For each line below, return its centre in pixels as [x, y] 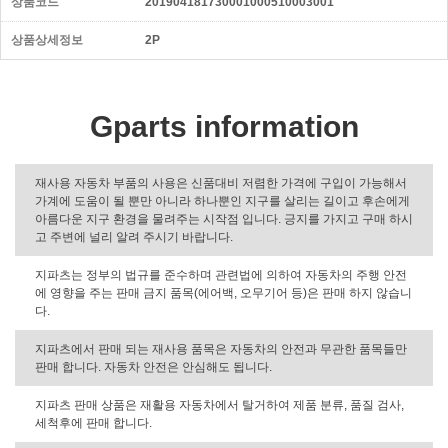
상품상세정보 [47, 40]
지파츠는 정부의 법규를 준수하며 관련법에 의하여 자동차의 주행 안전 [221, 275]
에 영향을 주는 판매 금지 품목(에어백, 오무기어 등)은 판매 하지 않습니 [223, 293]
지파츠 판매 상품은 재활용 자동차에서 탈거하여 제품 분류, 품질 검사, [219, 405]
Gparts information [224, 126]
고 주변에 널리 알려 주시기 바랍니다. [134, 237]
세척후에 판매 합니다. [93, 423]
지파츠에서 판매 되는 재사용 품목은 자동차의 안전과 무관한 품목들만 [221, 349]
